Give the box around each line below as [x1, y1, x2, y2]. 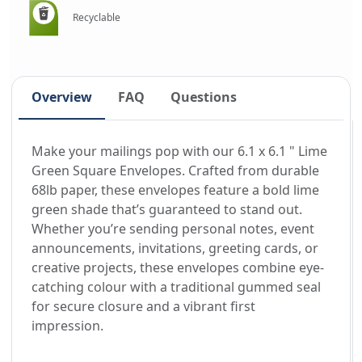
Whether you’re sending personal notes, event [32, 219, 314, 238]
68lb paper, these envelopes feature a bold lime [32, 180, 319, 199]
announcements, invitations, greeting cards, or [32, 238, 318, 257]
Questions [170, 88, 237, 107]
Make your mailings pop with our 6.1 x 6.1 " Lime [32, 141, 327, 160]
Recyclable [73, 11, 120, 25]
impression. [32, 316, 103, 335]
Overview [32, 88, 92, 107]
